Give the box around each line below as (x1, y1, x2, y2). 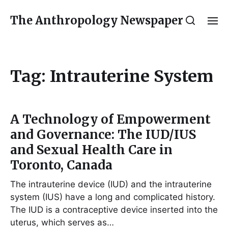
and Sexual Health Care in (10, 142, 173, 158)
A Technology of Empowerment (10, 111, 211, 127)
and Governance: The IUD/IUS (10, 127, 196, 142)
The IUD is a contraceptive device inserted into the (10, 205, 218, 215)
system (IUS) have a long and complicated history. (10, 192, 215, 202)
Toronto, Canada (10, 157, 112, 173)
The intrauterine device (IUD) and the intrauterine (10, 179, 212, 189)
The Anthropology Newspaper (10, 13, 183, 27)
